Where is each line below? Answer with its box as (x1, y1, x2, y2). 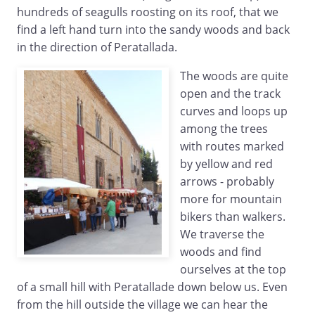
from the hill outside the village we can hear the (17, 297, 268, 313)
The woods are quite (180, 68, 288, 84)
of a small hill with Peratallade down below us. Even (17, 279, 288, 295)
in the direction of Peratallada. (17, 39, 177, 56)
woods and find (180, 244, 262, 260)
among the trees (180, 121, 268, 137)
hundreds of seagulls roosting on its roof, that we (17, 4, 278, 20)
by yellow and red (180, 156, 273, 172)
